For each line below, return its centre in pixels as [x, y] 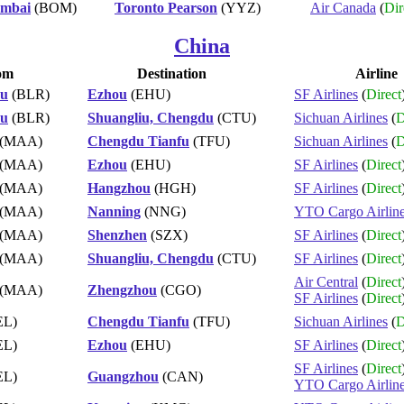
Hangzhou [119, 188]
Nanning [114, 211]
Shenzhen [117, 234]
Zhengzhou [122, 289]
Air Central [326, 281]
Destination [172, 73]
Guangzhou [123, 376]
